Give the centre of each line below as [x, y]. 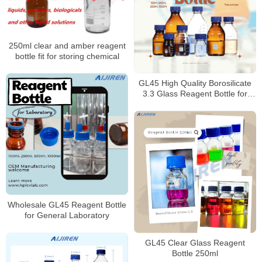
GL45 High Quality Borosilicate [195, 83]
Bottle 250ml [195, 254]
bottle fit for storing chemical [67, 56]
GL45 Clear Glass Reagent [195, 243]
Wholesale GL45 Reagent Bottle [67, 205]
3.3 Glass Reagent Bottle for [195, 94]
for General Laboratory [67, 216]
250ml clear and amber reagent [67, 46]
